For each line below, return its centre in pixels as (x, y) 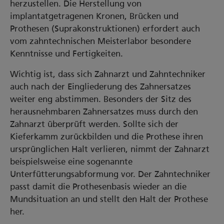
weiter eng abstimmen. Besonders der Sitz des (101, 99)
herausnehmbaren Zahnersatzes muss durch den (104, 111)
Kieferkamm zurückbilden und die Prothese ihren (106, 136)
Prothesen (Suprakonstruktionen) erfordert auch (105, 28)
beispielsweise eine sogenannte (71, 161)
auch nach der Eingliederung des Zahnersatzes (100, 86)
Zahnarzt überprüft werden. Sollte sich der (94, 124)
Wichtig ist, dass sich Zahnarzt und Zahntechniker (108, 74)
